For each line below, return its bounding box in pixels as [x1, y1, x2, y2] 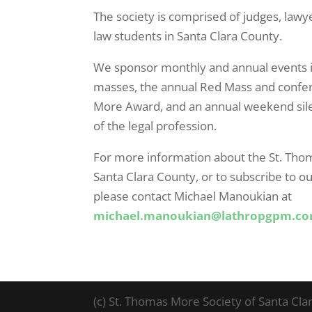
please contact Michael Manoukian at [93, 187, 292, 204]
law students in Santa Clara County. [93, 27, 283, 44]
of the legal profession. [93, 117, 217, 134]
